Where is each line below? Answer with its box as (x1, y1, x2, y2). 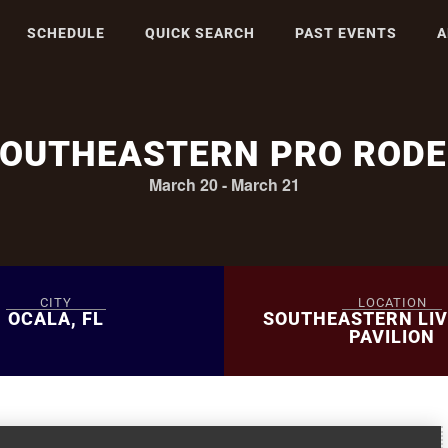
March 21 (230, 173, 300, 196)
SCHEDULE (27, 25, 106, 41)
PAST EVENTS (295, 25, 398, 41)
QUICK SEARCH (145, 25, 256, 41)
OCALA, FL (8, 308, 104, 329)
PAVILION (349, 326, 435, 347)
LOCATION (357, 295, 427, 310)
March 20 (148, 173, 218, 196)
